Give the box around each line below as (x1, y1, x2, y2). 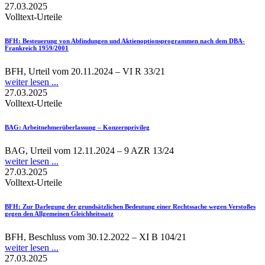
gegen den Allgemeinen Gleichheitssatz (5, 209, 114, 217)
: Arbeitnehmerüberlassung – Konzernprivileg (19, 123, 150, 131)
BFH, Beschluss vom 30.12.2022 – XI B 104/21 (5, 231, 186, 242)
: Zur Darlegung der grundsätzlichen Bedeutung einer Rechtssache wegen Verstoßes (18, 202, 256, 210)
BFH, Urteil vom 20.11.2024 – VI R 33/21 (5, 66, 165, 76)
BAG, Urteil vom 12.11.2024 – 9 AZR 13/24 (5, 145, 174, 156)
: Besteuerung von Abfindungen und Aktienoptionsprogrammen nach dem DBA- (18, 37, 245, 44)
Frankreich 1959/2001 (5, 44, 69, 51)
